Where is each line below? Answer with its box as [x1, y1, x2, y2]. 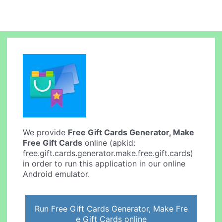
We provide [23, 127, 68, 138]
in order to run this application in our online [23, 159, 186, 169]
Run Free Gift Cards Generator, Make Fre [34, 203, 188, 214]
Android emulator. [23, 169, 90, 179]
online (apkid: [82, 138, 136, 148]
